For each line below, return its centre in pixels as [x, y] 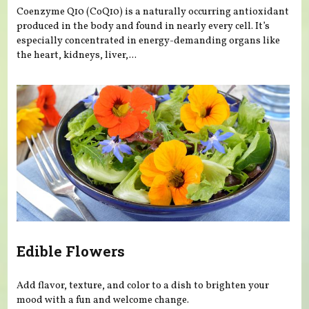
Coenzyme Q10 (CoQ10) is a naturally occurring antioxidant [153, 12]
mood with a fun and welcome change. [103, 300]
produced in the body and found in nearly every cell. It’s [143, 27]
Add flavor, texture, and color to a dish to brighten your [143, 285]
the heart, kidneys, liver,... [77, 56]
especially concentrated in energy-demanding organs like [149, 41]
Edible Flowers [71, 251]
